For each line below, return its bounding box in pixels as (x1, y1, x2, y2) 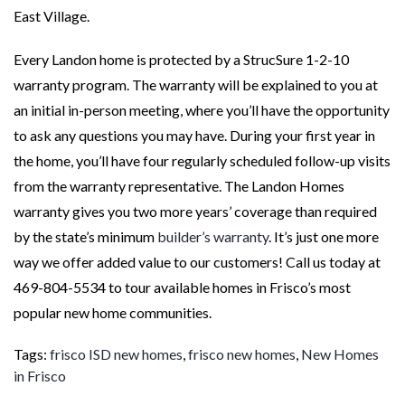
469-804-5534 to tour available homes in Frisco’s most (14, 278, 351, 296)
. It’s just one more (268, 227, 379, 245)
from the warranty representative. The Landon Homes (14, 176, 344, 194)
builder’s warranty (157, 227, 268, 245)
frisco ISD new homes (50, 344, 183, 363)
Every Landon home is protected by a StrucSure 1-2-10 (14, 50, 349, 68)
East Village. (14, 6, 89, 24)
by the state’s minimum (14, 227, 157, 245)
